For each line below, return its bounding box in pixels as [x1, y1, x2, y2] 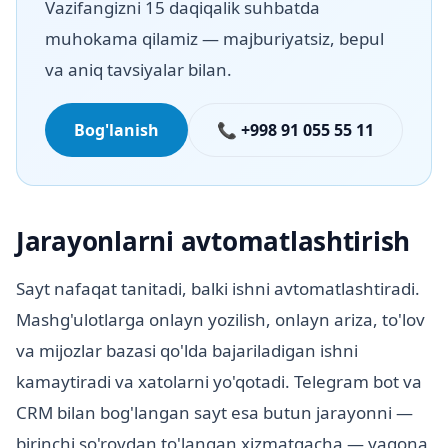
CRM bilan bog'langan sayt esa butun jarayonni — [16, 401, 413, 425]
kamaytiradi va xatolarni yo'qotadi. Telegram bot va [16, 370, 422, 394]
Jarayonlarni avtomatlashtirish [16, 223, 411, 260]
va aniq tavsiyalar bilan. [45, 58, 232, 82]
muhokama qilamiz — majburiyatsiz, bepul [45, 27, 384, 51]
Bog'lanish [74, 119, 159, 142]
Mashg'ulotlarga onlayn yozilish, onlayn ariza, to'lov [16, 308, 425, 332]
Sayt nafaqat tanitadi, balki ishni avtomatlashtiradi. [16, 277, 420, 301]
